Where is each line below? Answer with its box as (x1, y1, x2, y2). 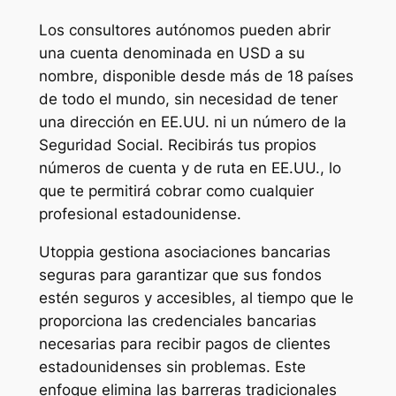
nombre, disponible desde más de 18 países (38, 67, 354, 86)
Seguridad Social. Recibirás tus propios (38, 136, 316, 155)
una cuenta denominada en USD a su (38, 44, 305, 63)
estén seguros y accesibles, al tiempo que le (38, 289, 354, 308)
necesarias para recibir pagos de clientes (38, 335, 331, 354)
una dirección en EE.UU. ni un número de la (38, 113, 346, 132)
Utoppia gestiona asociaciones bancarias (38, 243, 331, 262)
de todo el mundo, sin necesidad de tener (38, 90, 338, 109)
